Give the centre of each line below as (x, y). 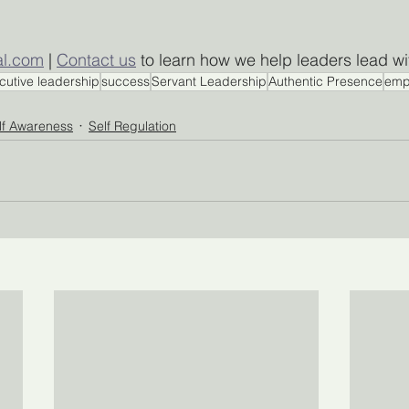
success (126, 81)
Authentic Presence (325, 81)
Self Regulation (132, 126)
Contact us (96, 60)
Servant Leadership (209, 81)
